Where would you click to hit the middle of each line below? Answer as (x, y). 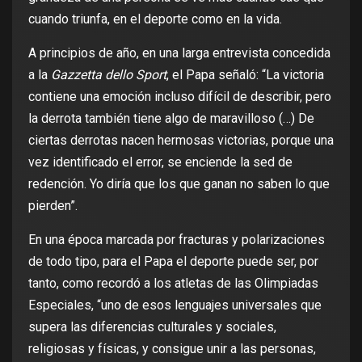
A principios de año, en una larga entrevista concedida (179, 53)
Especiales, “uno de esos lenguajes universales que (175, 305)
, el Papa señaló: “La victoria (245, 75)
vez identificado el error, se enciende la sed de (160, 162)
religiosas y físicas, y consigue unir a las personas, (172, 349)
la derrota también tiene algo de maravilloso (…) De (171, 119)
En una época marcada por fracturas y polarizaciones (177, 240)
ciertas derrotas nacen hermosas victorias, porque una (181, 141)
